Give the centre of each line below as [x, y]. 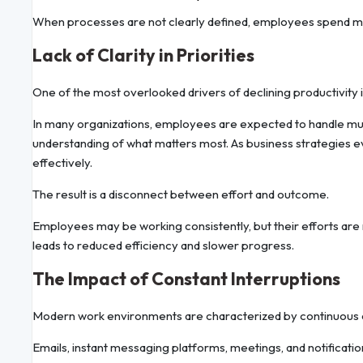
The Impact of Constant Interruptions [186, 279]
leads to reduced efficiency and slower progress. [163, 246]
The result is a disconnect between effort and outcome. [181, 194]
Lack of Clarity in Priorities [143, 56]
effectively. [62, 163]
